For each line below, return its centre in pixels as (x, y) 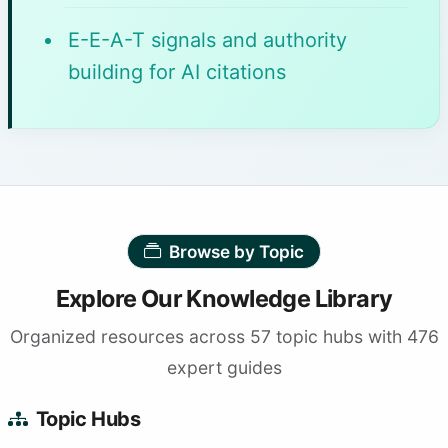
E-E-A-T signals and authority (207, 40)
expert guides (224, 368)
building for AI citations (177, 72)
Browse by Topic (236, 252)
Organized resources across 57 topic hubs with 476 (224, 337)
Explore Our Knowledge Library (224, 299)
